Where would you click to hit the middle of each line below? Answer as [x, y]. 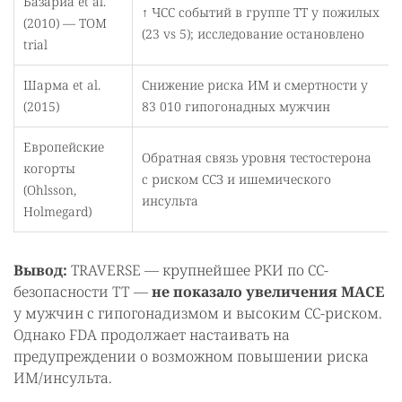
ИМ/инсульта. [63, 377]
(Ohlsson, [50, 189]
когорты [49, 168]
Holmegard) [57, 211]
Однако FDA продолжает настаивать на [152, 334]
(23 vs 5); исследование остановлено [253, 33]
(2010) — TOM [65, 22]
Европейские [64, 146]
